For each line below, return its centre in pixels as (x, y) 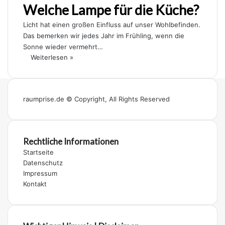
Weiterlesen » (52, 57)
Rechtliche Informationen (71, 141)
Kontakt (35, 184)
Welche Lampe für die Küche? (111, 10)
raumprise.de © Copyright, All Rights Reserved (96, 99)
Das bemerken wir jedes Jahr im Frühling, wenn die (104, 36)
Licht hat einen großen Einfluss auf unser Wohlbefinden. (112, 25)
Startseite (38, 152)
